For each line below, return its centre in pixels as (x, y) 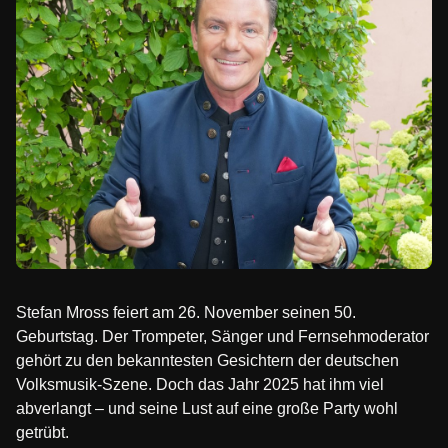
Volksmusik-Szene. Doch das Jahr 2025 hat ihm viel (200, 384)
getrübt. (42, 432)
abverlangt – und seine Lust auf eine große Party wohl (207, 408)
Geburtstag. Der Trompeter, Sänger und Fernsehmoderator (222, 336)
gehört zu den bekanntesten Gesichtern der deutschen (207, 360)
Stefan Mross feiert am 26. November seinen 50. (186, 312)
